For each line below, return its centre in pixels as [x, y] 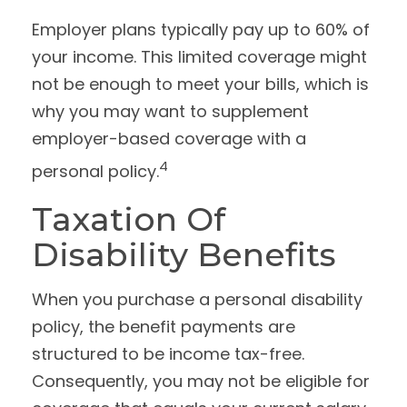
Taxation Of [129, 219]
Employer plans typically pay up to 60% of [201, 30]
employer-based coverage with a [169, 139]
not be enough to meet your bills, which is [200, 84]
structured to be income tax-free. [168, 354]
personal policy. [95, 171]
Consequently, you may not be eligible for [201, 381]
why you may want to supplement [170, 111]
